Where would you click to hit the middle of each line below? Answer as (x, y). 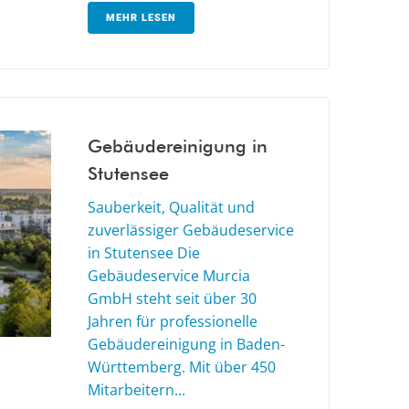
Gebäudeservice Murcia (169, 275)
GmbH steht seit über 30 (172, 298)
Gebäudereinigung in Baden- (186, 344)
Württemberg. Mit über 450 (182, 367)
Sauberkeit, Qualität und (171, 207)
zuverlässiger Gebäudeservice (191, 230)
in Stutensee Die (144, 252)
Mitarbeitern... (136, 389)
